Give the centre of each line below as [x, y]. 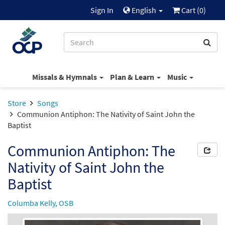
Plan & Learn [133, 77]
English [144, 10]
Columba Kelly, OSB [40, 203]
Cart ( [190, 10]
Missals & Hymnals [65, 77]
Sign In [102, 10]
